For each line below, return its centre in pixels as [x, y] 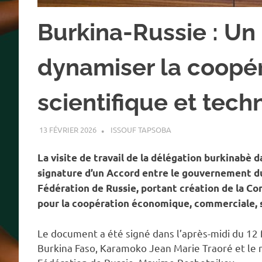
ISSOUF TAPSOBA [141, 129]
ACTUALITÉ [227, 129]
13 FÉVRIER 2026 [68, 129]
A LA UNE [187, 129]
